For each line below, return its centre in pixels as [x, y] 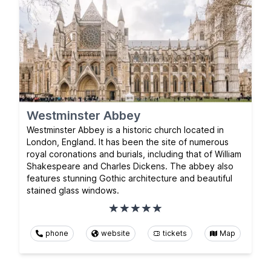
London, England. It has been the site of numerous [128, 142]
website [116, 233]
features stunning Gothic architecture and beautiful [129, 178]
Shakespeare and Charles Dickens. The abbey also [130, 166]
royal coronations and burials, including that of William [134, 154]
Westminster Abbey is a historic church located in [125, 129]
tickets [175, 233]
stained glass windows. [73, 190]
